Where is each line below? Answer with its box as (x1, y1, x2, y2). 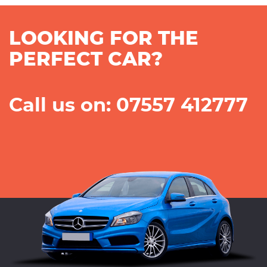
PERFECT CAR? (9, 50, 163, 70)
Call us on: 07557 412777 (9, 96, 248, 116)
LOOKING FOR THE (9, 29, 198, 49)
